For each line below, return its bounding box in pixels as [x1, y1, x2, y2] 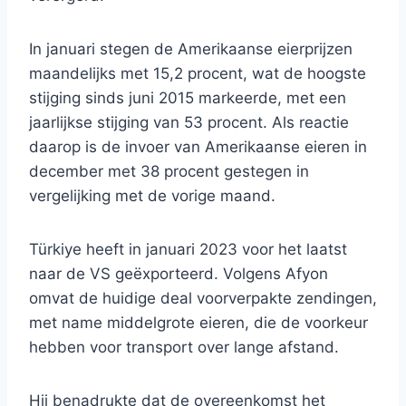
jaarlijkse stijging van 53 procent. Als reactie [29, 113, 349, 132]
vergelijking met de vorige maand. [29, 187, 275, 206]
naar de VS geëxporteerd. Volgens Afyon [29, 265, 328, 284]
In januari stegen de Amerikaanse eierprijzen [29, 40, 353, 59]
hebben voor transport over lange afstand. [29, 338, 339, 357]
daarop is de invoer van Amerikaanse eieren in [29, 138, 367, 157]
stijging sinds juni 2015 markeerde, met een [29, 89, 346, 108]
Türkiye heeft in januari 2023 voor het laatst [29, 240, 347, 259]
